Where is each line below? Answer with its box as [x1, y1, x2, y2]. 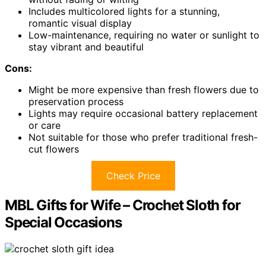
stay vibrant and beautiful [28, 41, 144, 53]
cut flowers [28, 143, 79, 156]
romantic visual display [28, 17, 132, 30]
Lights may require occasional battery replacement [28, 107, 258, 120]
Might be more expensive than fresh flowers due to [28, 84, 259, 96]
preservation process [28, 96, 123, 108]
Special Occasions [5, 214, 122, 232]
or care [28, 119, 61, 132]
